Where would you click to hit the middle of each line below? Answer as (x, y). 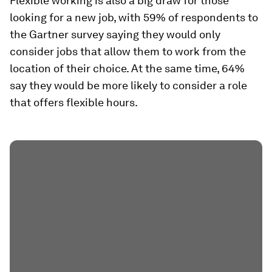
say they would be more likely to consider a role (128, 85)
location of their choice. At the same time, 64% (127, 68)
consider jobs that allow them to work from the (128, 51)
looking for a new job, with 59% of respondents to (134, 17)
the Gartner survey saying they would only (115, 34)
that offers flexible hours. (74, 102)
